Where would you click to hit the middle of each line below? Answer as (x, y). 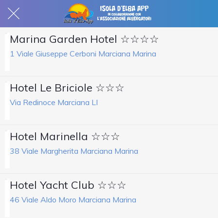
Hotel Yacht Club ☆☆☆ (68, 185)
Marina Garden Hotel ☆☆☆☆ (84, 39)
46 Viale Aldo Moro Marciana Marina (73, 199)
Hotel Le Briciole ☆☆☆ (67, 88)
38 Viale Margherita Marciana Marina (74, 151)
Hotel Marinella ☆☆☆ (65, 136)
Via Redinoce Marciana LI (54, 102)
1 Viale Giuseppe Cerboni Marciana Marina (83, 53)
